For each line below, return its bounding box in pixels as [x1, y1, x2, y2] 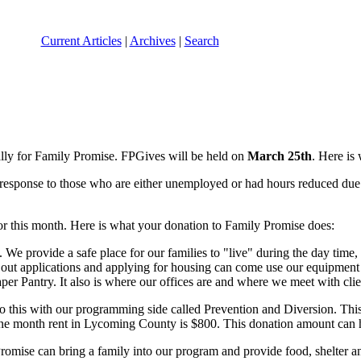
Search [184, 33, 219, 48]
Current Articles [40, 33, 122, 48]
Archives [129, 33, 176, 48]
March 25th [247, 149, 312, 164]
